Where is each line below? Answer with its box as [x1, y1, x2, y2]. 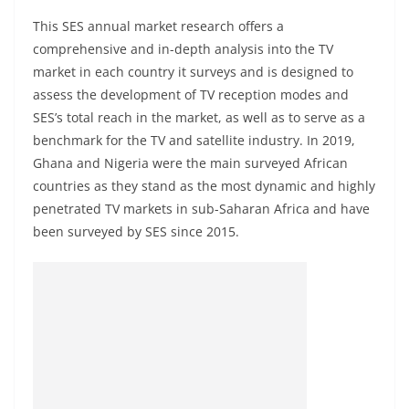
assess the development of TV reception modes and [33, 86, 349, 103]
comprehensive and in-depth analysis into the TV [33, 40, 333, 58]
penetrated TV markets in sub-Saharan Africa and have [33, 200, 370, 217]
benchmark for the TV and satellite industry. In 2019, [33, 131, 355, 149]
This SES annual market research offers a [33, 17, 284, 35]
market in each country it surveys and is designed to [33, 63, 353, 80]
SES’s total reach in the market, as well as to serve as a [33, 109, 365, 126]
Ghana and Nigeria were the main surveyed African [33, 154, 348, 172]
